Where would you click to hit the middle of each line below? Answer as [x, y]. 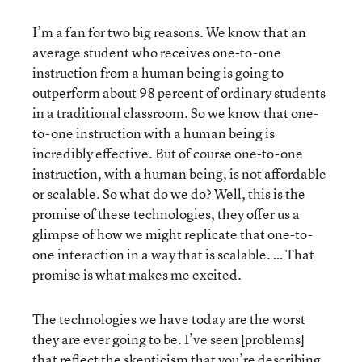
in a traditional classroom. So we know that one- [175, 112]
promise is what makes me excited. [137, 274]
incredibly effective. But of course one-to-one [168, 153]
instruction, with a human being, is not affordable [179, 173]
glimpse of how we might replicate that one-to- [173, 234]
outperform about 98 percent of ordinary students [179, 92]
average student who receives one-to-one [157, 52]
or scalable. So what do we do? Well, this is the [169, 193]
